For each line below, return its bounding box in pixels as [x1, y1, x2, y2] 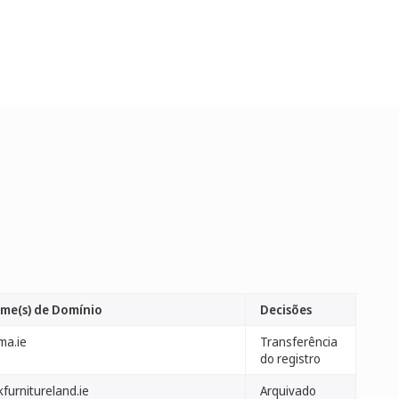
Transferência [260, 333, 338, 350]
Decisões [260, 301, 312, 318]
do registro [260, 350, 321, 367]
